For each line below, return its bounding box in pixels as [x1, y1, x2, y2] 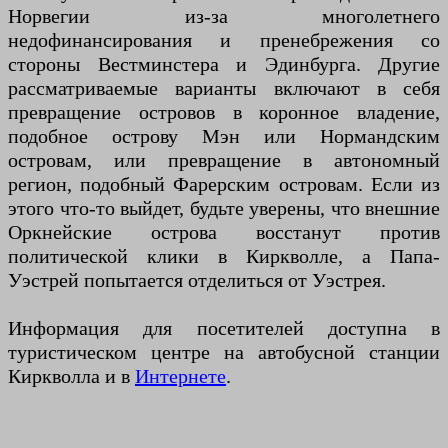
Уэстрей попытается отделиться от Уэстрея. [8, 269, 386, 292]
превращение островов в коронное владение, [8, 101, 440, 124]
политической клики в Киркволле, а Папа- [8, 245, 440, 268]
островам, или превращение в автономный [8, 149, 440, 172]
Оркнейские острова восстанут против [8, 221, 440, 244]
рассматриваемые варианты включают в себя [8, 77, 440, 100]
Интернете [135, 365, 226, 388]
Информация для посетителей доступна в [8, 317, 440, 340]
